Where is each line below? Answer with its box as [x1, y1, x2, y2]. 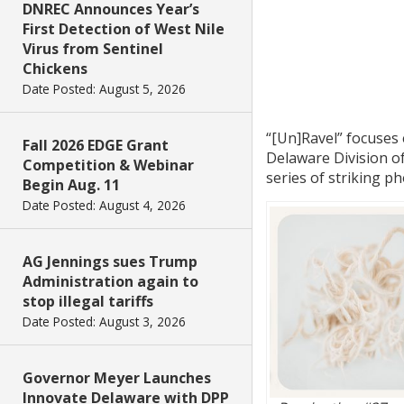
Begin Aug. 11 [23, 175, 120, 195]
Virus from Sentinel [23, 39, 163, 59]
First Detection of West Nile [23, 19, 225, 39]
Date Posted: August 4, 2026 [23, 197, 186, 214]
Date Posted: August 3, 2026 [23, 313, 186, 330]
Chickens [23, 59, 87, 78]
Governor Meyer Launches [23, 368, 211, 388]
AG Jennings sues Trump [23, 252, 197, 271]
